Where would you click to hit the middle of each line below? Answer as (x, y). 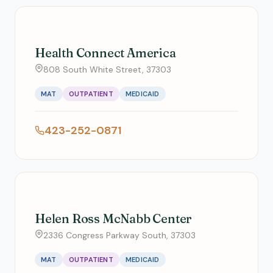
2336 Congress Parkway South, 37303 (119, 235)
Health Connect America (105, 53)
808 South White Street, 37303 (107, 69)
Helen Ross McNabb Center (114, 218)
